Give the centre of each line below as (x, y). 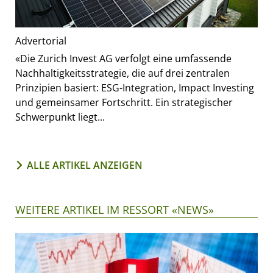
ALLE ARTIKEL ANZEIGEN (85, 165)
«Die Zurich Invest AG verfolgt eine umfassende (123, 59)
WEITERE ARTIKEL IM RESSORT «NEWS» (115, 210)
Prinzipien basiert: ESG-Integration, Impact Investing (135, 88)
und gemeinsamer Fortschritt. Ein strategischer (124, 103)
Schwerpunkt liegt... (60, 117)
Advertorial (41, 41)
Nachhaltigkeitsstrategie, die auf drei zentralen (122, 73)
